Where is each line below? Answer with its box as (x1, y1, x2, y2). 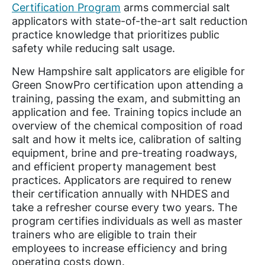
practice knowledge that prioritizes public (12, 28, 219, 41)
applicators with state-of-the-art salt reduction (12, 14, 248, 27)
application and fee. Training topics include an (12, 105, 242, 118)
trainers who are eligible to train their (12, 228, 197, 241)
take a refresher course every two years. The (12, 201, 237, 214)
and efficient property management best (12, 160, 216, 173)
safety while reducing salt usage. (12, 41, 175, 54)
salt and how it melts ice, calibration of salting (12, 132, 241, 146)
